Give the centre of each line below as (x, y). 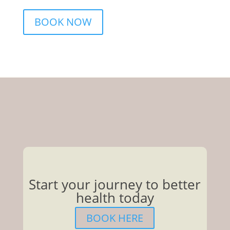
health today (115, 198)
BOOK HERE (115, 218)
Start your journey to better (115, 185)
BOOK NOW (63, 22)
